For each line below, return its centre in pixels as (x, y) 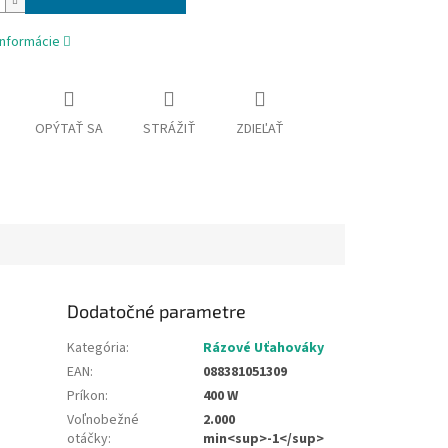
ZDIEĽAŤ (259, 129)
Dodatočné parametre (157, 310)
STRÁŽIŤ (169, 129)
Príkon (86, 395)
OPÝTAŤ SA (68, 129)
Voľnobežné (103, 419)
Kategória (97, 347)
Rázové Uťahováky (264, 347)
